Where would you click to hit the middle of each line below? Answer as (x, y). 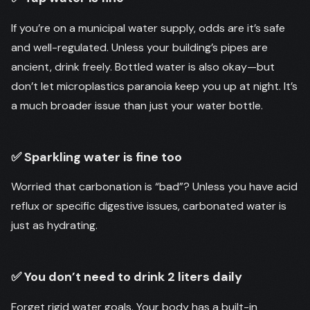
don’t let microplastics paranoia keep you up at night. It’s (154, 86)
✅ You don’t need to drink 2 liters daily (127, 277)
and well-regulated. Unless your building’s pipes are (139, 47)
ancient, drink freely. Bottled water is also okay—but (143, 66)
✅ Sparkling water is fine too (97, 157)
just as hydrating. (54, 225)
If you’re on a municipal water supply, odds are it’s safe (148, 28)
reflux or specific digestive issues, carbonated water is (149, 206)
